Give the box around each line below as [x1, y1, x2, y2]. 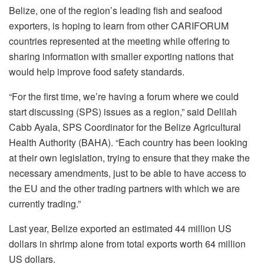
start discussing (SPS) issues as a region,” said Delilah [9, 104, 237, 118]
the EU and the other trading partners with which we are [9, 181, 240, 195]
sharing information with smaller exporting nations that [9, 49, 233, 63]
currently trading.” [9, 196, 81, 210]
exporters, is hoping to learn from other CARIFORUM [9, 18, 229, 32]
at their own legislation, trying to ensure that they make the [9, 150, 250, 164]
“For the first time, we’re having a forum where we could [9, 89, 239, 103]
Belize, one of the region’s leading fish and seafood [9, 3, 222, 17]
